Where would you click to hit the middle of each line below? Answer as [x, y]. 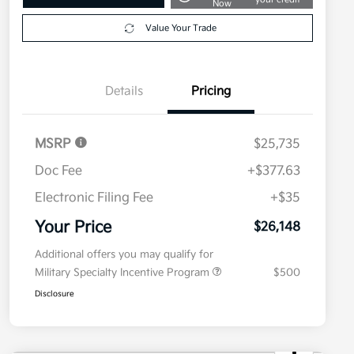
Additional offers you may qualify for [124, 255]
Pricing [211, 92]
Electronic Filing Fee [94, 198]
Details [124, 92]
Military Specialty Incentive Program [124, 273]
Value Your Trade [181, 28]
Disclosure [55, 294]
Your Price [73, 228]
